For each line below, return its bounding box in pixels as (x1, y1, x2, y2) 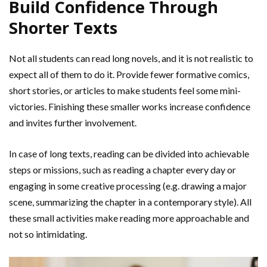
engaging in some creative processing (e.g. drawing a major (9, 179, 247, 191)
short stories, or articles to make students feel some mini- (9, 84, 241, 96)
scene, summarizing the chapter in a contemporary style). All (9, 195, 252, 207)
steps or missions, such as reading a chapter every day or (9, 163, 236, 175)
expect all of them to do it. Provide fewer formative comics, (9, 68, 249, 80)
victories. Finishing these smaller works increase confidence (9, 100, 250, 112)
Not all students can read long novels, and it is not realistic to (9, 52, 253, 64)
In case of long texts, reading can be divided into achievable (9, 147, 249, 159)
